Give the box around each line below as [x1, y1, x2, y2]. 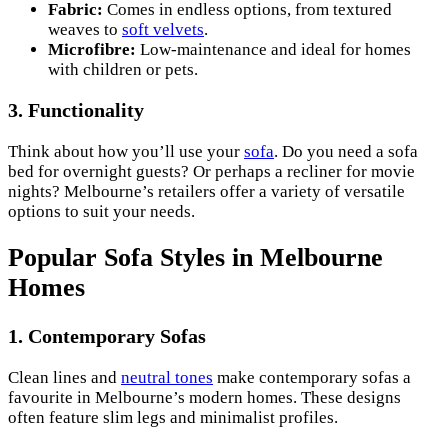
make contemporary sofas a [213, 367, 411, 387]
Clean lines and [8, 367, 121, 387]
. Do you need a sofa [274, 142, 418, 162]
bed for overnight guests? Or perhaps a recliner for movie [8, 162, 415, 182]
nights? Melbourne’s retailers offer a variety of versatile [8, 182, 405, 202]
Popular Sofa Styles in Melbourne [8, 243, 383, 273]
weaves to [48, 19, 122, 39]
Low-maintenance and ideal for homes [136, 39, 411, 59]
